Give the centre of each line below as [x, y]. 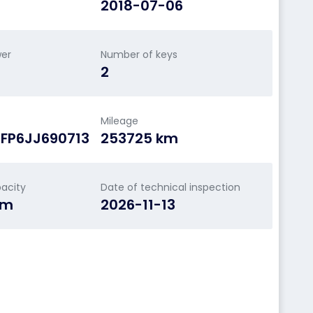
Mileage [119, 121]
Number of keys [139, 54]
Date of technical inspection [170, 187]
